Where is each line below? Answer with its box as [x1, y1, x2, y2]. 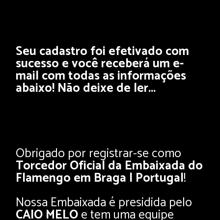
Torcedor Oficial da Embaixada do [16, 156, 203, 176]
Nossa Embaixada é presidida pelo [16, 192, 192, 213]
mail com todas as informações [16, 66, 186, 86]
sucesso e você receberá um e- [16, 54, 184, 74]
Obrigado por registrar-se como [16, 143, 181, 164]
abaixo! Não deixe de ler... [16, 78, 156, 99]
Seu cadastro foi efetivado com [16, 41, 189, 62]
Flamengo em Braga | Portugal [16, 168, 184, 189]
